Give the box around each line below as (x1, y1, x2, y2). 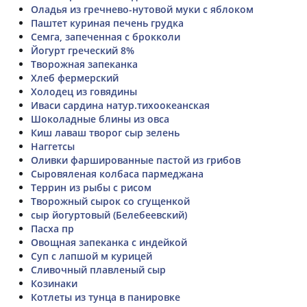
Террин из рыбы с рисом (31, 180, 151, 194)
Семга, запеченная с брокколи (31, 29, 180, 43)
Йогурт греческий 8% (31, 43, 134, 57)
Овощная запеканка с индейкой (31, 235, 187, 249)
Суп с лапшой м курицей (31, 249, 152, 262)
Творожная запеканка (31, 57, 138, 71)
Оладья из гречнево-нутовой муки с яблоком (31, 2, 254, 16)
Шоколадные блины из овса (31, 112, 169, 125)
